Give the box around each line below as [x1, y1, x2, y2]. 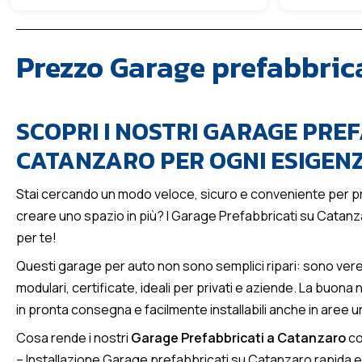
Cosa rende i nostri [16, 329, 131, 347]
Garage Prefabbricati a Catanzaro [131, 329, 346, 347]
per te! [16, 229, 57, 246]
